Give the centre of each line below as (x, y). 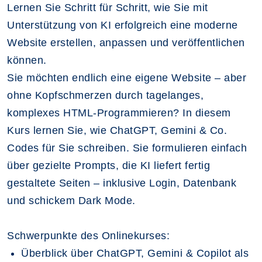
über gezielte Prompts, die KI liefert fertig (108, 165)
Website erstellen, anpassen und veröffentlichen (126, 42)
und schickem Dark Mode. (71, 200)
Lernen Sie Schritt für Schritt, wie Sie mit (108, 7)
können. (27, 60)
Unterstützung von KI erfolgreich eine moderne (123, 25)
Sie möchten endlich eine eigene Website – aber (127, 77)
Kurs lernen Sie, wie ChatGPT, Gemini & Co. (117, 130)
